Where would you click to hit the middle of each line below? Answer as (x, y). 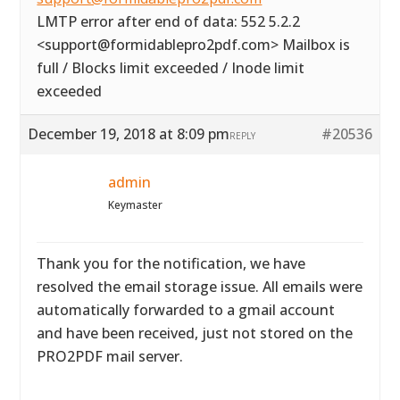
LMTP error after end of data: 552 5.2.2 (169, 21)
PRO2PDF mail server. (110, 356)
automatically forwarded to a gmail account (186, 310)
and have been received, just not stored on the (195, 333)
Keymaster (136, 205)
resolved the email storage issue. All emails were (200, 287)
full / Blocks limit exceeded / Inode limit (171, 68)
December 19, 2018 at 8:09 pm (129, 134)
